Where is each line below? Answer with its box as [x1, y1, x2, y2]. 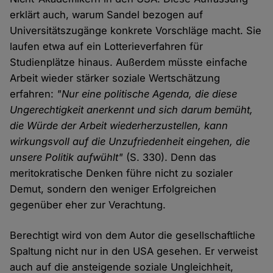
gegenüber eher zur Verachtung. [10, 199, 166, 211]
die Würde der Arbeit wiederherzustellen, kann [10, 119, 229, 132]
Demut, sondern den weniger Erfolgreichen [10, 183, 217, 196]
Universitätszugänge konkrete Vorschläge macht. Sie [10, 24, 262, 37]
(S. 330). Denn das [123, 151, 217, 164]
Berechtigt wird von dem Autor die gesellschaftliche [10, 229, 256, 242]
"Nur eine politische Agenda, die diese [57, 88, 238, 101]
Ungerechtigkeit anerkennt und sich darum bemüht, [10, 104, 253, 116]
